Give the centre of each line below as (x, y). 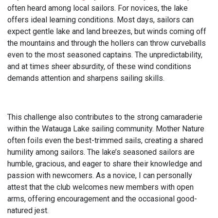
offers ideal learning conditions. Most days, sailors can (100, 20)
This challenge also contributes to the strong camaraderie (105, 117)
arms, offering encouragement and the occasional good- (102, 199)
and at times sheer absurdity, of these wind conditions (99, 66)
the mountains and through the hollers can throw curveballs (107, 43)
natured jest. (28, 210)
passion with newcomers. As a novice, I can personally (100, 175)
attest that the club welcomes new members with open (100, 187)
